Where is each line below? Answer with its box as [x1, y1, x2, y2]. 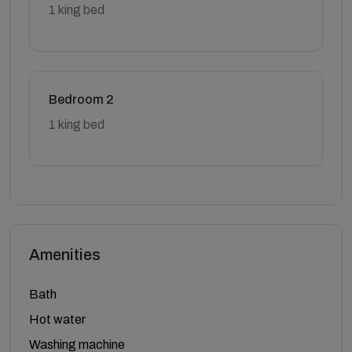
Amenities [29, 245, 101, 263]
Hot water [29, 312, 86, 326]
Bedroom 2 [49, 92, 114, 106]
